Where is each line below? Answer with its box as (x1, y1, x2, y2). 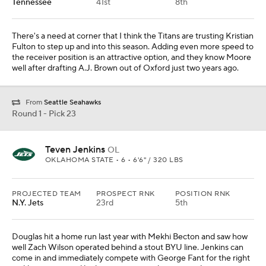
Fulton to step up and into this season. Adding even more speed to (12, 42, 254, 52)
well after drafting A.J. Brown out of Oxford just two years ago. (12, 63, 239, 74)
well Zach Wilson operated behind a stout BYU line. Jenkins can (12, 242, 243, 254)
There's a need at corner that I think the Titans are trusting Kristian (12, 31, 254, 42)
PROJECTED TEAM (12, 189, 81, 199)
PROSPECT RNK (96, 189, 155, 199)
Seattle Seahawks (44, 98, 101, 107)
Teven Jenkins (45, 144, 105, 156)
